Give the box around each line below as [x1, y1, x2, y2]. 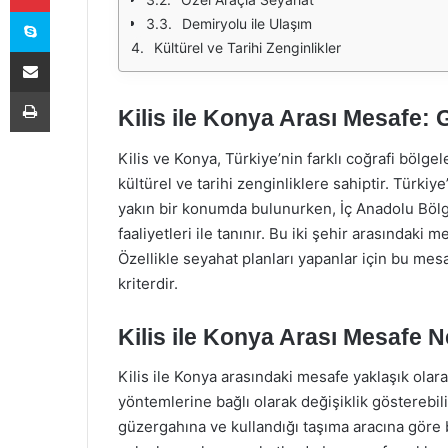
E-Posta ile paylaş [49, 43, 88, 59]
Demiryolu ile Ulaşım [182, 15, 312, 32]
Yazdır [49, 83, 87, 99]
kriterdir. [118, 273, 178, 293]
